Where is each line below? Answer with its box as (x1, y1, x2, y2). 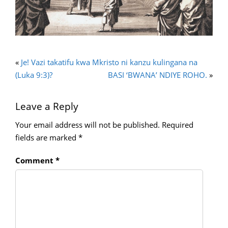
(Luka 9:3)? (15, 69, 52, 80)
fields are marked (15, 132, 78, 142)
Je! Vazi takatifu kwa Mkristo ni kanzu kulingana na (21, 56, 197, 67)
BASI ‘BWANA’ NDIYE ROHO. (108, 69, 207, 80)
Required (162, 119, 193, 130)
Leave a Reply (15, 99, 78, 113)
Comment (15, 155, 55, 165)
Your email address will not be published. (15, 119, 160, 130)
